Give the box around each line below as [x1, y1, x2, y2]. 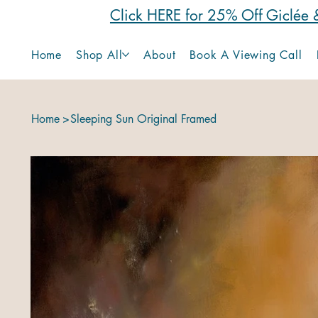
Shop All [75, 47, 123, 62]
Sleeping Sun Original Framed [70, 111, 216, 126]
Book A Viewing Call [190, 47, 302, 62]
